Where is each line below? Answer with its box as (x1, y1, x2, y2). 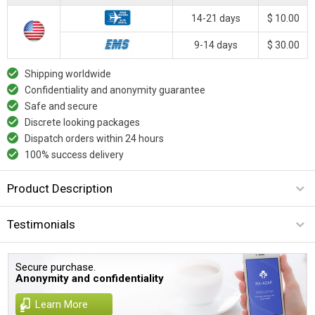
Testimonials (7, 217, 75, 231)
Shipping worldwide (25, 67, 111, 79)
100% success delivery (25, 148, 124, 160)
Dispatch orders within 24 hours (25, 132, 164, 144)
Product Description (7, 181, 112, 195)
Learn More (35, 297, 89, 311)
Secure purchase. (15, 260, 96, 274)
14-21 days (191, 12, 240, 24)
